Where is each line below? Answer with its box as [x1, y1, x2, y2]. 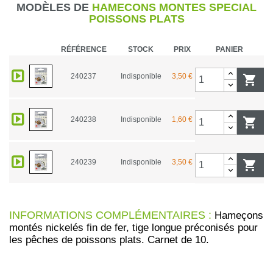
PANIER [216, 45, 243, 54]
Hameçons [211, 210, 263, 222]
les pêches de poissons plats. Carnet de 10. [9, 234, 209, 246]
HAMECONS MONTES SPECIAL [89, 1, 257, 14]
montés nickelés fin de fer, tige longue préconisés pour [9, 222, 258, 234]
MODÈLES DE [16, 1, 89, 14]
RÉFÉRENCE [60, 45, 107, 54]
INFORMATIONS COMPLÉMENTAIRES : [9, 209, 211, 222]
